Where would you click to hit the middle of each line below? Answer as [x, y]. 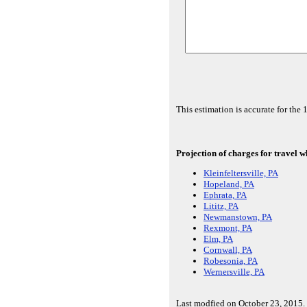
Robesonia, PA [231, 261]
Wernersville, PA [234, 272]
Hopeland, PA [229, 184]
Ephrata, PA [225, 195]
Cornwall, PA [228, 250]
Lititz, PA [221, 206]
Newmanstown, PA [238, 217]
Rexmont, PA [228, 228]
